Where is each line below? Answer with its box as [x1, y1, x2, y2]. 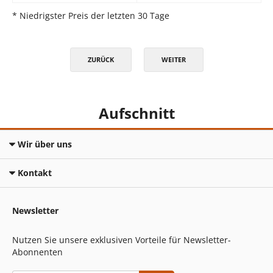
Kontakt [18, 166, 52, 179]
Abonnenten [12, 246, 63, 258]
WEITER [161, 54, 186, 64]
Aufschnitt [98, 102, 175, 123]
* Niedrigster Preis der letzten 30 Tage [12, 9, 169, 21]
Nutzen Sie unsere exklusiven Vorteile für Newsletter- [12, 233, 231, 246]
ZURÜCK [87, 54, 114, 64]
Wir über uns [18, 138, 72, 150]
